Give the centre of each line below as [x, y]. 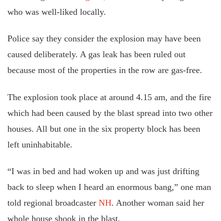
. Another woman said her [158, 203]
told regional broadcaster [53, 203]
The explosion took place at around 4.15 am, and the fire [109, 97]
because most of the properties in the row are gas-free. [105, 70]
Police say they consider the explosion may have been [104, 38]
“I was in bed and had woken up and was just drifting [103, 171]
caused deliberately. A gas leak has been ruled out [96, 54]
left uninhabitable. [40, 144]
